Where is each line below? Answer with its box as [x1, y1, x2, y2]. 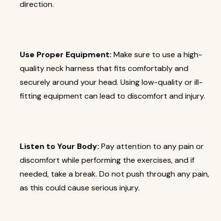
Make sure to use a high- [111, 49, 202, 60]
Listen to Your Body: [20, 141, 101, 151]
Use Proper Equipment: [20, 49, 111, 60]
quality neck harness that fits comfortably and [20, 63, 188, 74]
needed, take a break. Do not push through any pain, [20, 169, 209, 179]
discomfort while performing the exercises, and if [20, 155, 194, 165]
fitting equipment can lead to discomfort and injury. [20, 91, 205, 101]
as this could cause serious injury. [20, 183, 140, 193]
